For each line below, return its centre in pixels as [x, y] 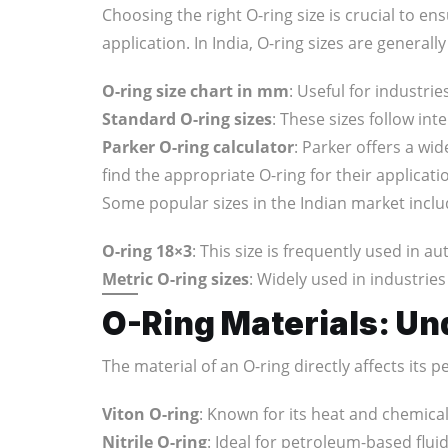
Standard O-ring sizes [187, 118]
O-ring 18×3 [147, 250]
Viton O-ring [150, 413]
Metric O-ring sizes [175, 278]
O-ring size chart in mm [195, 90]
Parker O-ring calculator [198, 146]
